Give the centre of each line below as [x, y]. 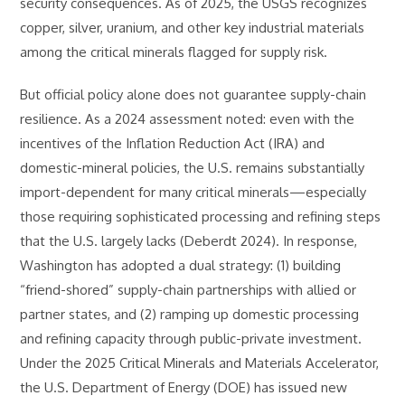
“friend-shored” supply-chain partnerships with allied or [188, 290]
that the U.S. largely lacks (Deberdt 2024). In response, [189, 241]
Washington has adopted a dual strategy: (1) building [181, 265]
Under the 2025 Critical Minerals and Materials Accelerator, [200, 363]
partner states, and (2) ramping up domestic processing [190, 314]
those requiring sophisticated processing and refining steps [201, 217]
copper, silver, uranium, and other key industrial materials [193, 28]
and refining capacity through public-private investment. [191, 339]
